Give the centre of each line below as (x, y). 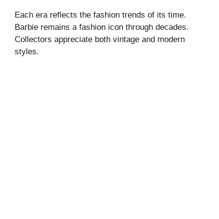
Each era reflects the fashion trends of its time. (100, 15)
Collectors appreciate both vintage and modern (100, 39)
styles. (27, 51)
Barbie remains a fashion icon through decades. (102, 27)
